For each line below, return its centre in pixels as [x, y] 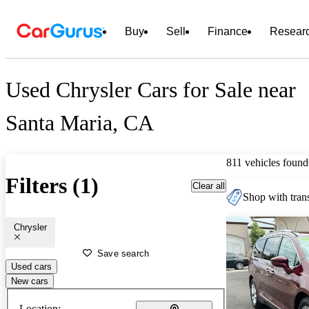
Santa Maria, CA [80, 123]
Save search [123, 253]
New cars [30, 281]
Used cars [31, 266]
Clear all [209, 186]
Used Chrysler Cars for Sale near [151, 90]
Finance [228, 31]
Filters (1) [52, 186]
